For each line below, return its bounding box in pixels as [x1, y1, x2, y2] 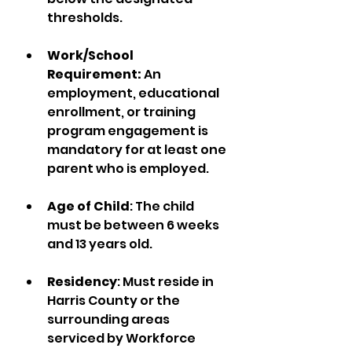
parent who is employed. [47, 159, 209, 178]
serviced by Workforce [47, 329, 198, 347]
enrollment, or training [47, 103, 198, 121]
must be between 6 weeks [47, 216, 222, 234]
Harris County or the [47, 291, 182, 310]
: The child [130, 197, 196, 215]
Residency [47, 273, 117, 291]
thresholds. [47, 9, 123, 27]
